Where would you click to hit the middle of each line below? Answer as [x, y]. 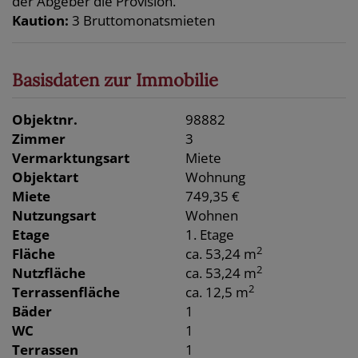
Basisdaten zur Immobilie [115, 80]
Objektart [45, 177]
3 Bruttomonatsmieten [143, 21]
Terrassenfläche [66, 292]
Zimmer [39, 139]
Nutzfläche [49, 273]
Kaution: [40, 21]
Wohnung [216, 177]
